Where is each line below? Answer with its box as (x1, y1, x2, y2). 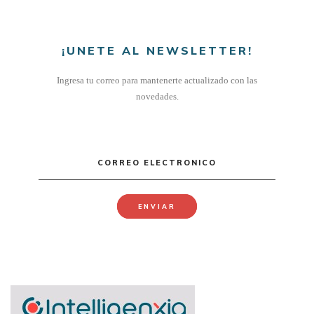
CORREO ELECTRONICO (97, 157, 217, 168)
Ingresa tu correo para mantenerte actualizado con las (57, 74, 257, 86)
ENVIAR (138, 202, 176, 210)
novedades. (135, 90, 179, 102)
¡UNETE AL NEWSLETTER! (61, 43, 253, 57)
